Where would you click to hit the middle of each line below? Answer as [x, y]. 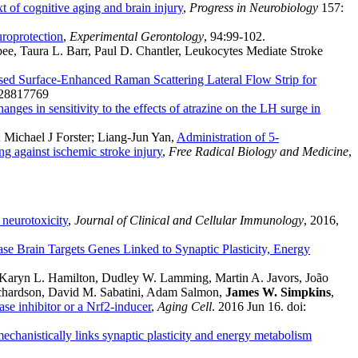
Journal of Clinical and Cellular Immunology [189, 221]
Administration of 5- [228, 137]
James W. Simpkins [278, 292]
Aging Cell [185, 307]
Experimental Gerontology [137, 37]
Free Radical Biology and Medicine [259, 152]
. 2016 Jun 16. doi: [259, 307]
